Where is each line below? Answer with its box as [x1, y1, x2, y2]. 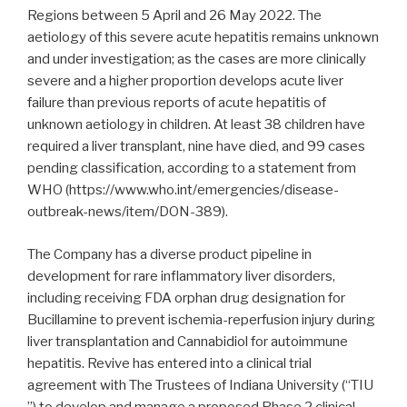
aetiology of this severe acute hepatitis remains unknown [27, 29, 379, 46]
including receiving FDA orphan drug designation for [27, 289, 345, 306]
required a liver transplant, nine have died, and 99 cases [27, 138, 365, 155]
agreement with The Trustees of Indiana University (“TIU [27, 376, 373, 393]
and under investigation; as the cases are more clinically [27, 51, 366, 68]
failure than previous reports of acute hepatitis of [27, 94, 326, 112]
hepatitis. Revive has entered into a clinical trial [27, 354, 312, 372]
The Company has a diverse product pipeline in [27, 245, 312, 263]
